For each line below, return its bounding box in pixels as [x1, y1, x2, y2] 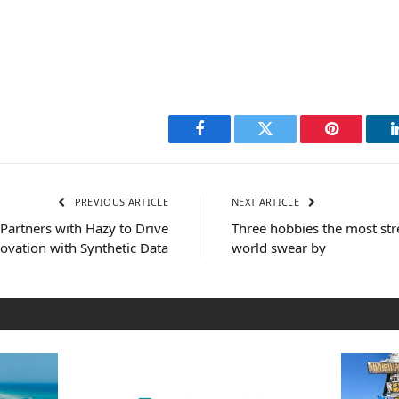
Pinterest [330, 134, 387, 151]
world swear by [232, 239, 326, 257]
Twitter [264, 134, 311, 151]
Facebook [198, 134, 261, 151]
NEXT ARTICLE [232, 195, 303, 209]
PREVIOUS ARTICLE [71, 195, 168, 209]
